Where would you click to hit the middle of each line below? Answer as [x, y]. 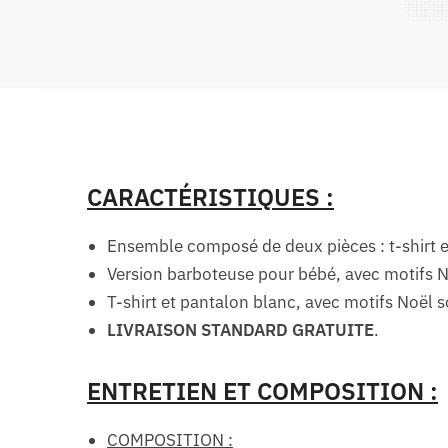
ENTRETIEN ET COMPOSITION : [263, 391]
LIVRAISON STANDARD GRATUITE [241, 330]
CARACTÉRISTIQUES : [211, 197]
